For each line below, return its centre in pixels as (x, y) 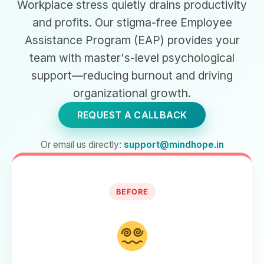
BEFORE (132, 192)
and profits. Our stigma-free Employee (132, 22)
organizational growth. (132, 93)
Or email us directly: (82, 145)
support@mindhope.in (174, 145)
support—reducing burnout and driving (132, 75)
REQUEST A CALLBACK (132, 115)
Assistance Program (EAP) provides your (132, 40)
